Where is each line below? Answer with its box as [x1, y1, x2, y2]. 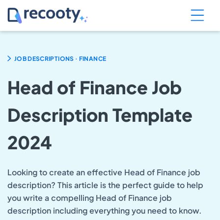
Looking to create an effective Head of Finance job [7, 166, 200, 177]
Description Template [7, 103, 192, 126]
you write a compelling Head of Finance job [7, 192, 172, 203]
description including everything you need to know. [7, 205, 202, 216]
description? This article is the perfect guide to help [7, 179, 203, 190]
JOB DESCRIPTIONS [14, 55, 74, 62]
